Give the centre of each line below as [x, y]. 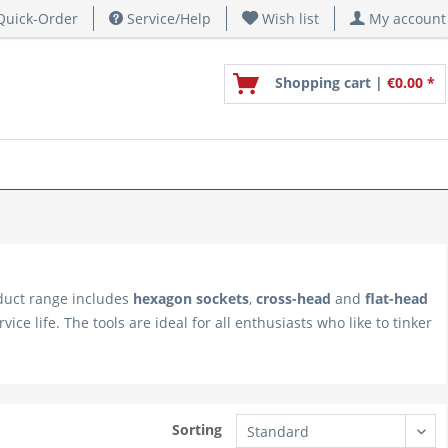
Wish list [290, 18]
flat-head [396, 298]
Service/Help [167, 18]
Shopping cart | [331, 82]
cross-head [293, 298]
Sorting [197, 429]
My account [407, 18]
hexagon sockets [189, 298]
